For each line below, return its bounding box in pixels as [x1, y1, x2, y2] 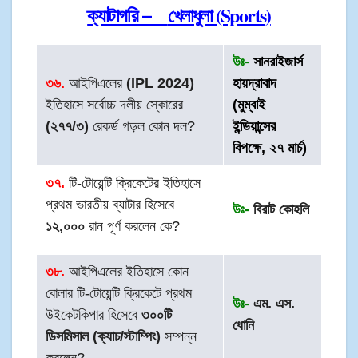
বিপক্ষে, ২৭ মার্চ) [233, 140, 308, 157]
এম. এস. [249, 296, 296, 312]
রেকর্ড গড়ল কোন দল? [89, 118, 196, 135]
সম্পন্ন [161, 328, 197, 345]
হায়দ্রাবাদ [233, 75, 277, 92]
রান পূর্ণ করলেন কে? [85, 218, 181, 235]
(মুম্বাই [233, 97, 266, 113]
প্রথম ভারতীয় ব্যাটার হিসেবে [46, 197, 175, 213]
